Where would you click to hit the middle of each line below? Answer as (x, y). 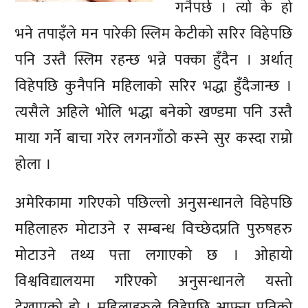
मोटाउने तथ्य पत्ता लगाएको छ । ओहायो (154, 255)
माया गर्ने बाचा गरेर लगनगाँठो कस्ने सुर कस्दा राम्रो (154, 139)
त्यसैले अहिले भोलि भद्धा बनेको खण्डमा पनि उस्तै (154, 113)
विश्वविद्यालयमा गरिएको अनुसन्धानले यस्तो (154, 281)
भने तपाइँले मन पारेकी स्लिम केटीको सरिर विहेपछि (154, 34)
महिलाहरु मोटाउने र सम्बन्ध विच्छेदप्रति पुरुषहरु (154, 229)
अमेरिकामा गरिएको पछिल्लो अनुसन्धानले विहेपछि (154, 203)
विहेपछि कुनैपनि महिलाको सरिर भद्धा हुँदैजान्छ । (154, 87)
